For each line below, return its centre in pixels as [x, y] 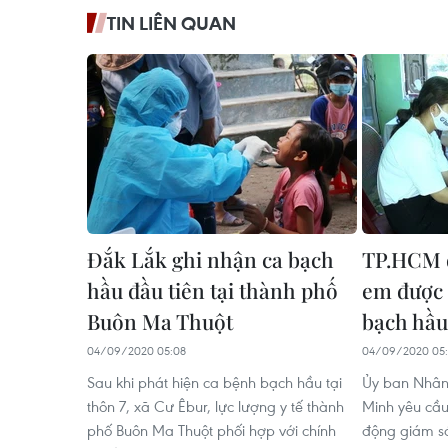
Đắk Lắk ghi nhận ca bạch [210, 258]
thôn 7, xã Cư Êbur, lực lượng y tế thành [215, 405]
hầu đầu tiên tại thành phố [212, 289]
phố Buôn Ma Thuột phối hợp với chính [211, 429]
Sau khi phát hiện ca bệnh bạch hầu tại [214, 381]
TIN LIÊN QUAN [171, 22]
